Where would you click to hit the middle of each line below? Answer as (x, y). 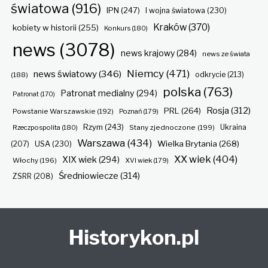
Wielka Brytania (187, 144)
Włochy (25, 161)
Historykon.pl (134, 237)
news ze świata (226, 54)
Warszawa (101, 143)
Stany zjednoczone (162, 128)
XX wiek (192, 159)
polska (182, 92)
